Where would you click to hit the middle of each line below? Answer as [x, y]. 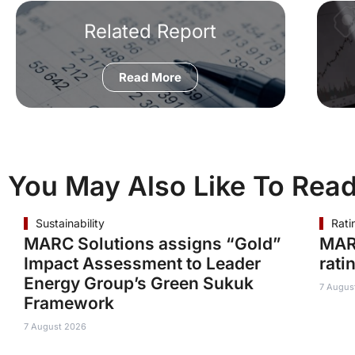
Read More [151, 77]
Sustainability [70, 223]
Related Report [151, 31]
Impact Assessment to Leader [142, 263]
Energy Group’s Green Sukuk [139, 283]
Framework [69, 303]
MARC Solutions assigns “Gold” [153, 244]
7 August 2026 [55, 326]
